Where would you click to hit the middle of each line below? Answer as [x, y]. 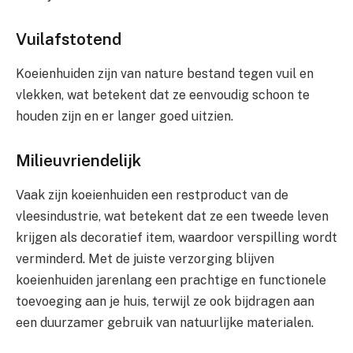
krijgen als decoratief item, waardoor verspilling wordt [176, 238]
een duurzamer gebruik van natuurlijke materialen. [165, 323]
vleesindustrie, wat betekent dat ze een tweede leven [172, 217]
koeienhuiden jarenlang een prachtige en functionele [171, 281]
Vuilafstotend [69, 39]
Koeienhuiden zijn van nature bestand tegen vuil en [165, 74]
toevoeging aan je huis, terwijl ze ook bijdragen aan [165, 302]
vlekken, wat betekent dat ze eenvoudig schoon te [163, 95]
